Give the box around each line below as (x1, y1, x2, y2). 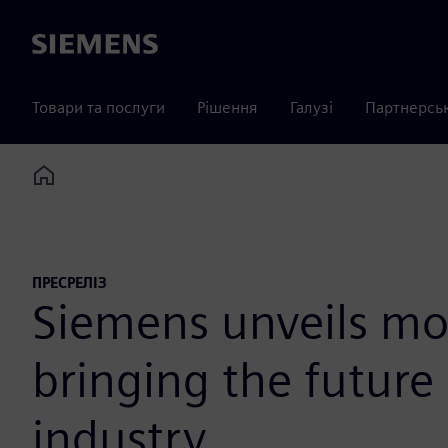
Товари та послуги (32, 98, 165, 117)
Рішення (197, 98, 258, 117)
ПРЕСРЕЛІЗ (32, 274, 107, 292)
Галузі (290, 98, 333, 117)
